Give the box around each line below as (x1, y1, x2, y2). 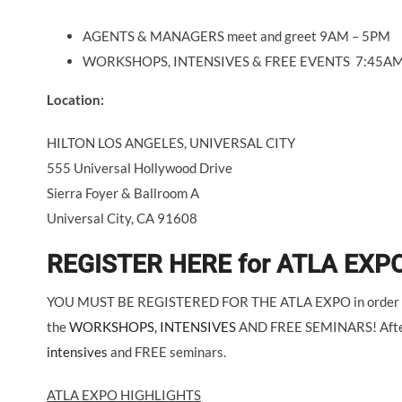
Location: (47, 91, 107, 108)
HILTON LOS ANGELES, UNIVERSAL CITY (47, 134, 295, 151)
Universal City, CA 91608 (47, 209, 197, 226)
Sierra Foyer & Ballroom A (47, 184, 199, 201)
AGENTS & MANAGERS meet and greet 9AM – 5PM (83, 27, 390, 44)
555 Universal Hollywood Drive (47, 159, 232, 176)
